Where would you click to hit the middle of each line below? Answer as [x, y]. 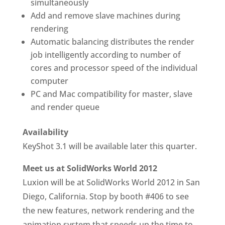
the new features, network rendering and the [108, 210]
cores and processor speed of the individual [114, 68]
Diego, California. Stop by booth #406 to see [105, 196]
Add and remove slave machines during [105, 16]
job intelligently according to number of [105, 55]
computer [49, 81]
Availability [45, 132]
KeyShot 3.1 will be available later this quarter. [109, 146]
